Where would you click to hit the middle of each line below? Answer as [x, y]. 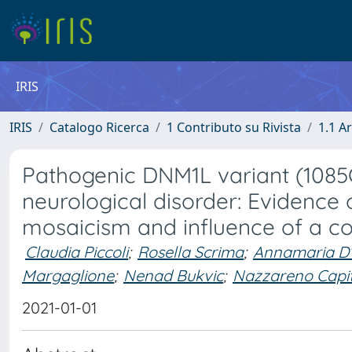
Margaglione [68, 275]
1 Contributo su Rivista [234, 127]
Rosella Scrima [191, 252]
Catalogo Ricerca [99, 127]
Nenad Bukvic [173, 275]
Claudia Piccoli [77, 252]
